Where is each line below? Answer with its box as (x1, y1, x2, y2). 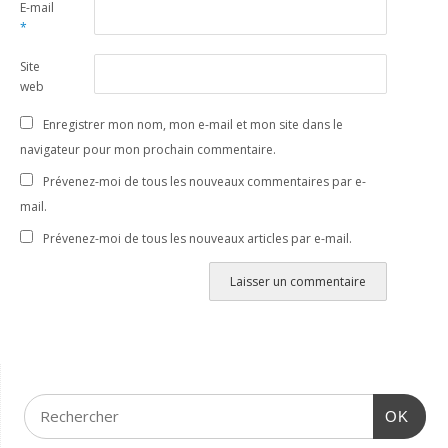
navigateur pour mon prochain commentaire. (20, 141, 277, 158)
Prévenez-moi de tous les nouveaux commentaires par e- (43, 173, 367, 190)
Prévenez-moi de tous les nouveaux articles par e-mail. (43, 230, 353, 247)
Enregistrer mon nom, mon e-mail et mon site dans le (43, 116, 344, 133)
